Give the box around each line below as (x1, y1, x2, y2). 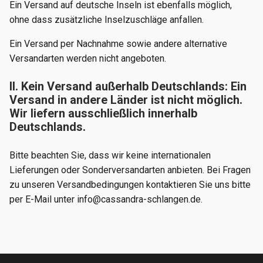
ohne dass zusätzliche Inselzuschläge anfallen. (9, 14, 204, 25)
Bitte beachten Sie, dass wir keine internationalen (9, 150, 211, 161)
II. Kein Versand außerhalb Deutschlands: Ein (9, 79, 247, 93)
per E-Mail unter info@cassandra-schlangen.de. (9, 194, 203, 205)
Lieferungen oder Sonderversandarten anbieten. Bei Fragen (9, 164, 251, 176)
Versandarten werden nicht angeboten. (9, 53, 166, 64)
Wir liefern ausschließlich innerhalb (9, 106, 197, 120)
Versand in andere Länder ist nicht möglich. (9, 93, 242, 107)
